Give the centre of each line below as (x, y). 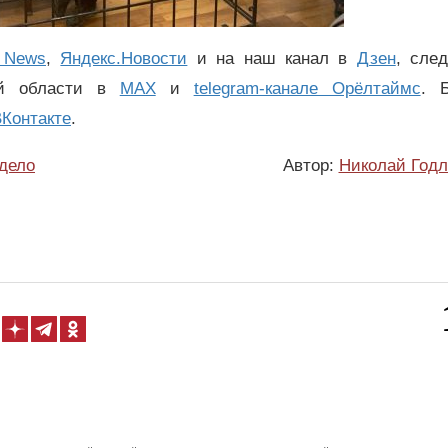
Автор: (310, 165)
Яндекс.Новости (124, 59)
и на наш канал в (272, 59)
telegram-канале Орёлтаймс (307, 89)
